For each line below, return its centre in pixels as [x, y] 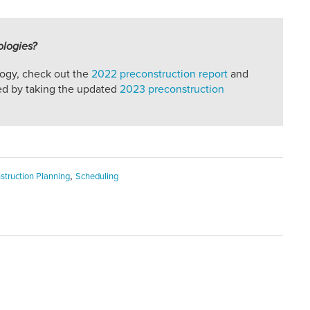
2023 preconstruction [172, 90]
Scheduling [97, 177]
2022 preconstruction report [159, 74]
